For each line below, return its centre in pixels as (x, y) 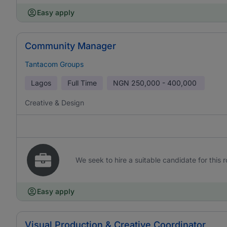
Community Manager (70, 46)
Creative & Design (54, 103)
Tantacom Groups (54, 64)
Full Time (82, 83)
